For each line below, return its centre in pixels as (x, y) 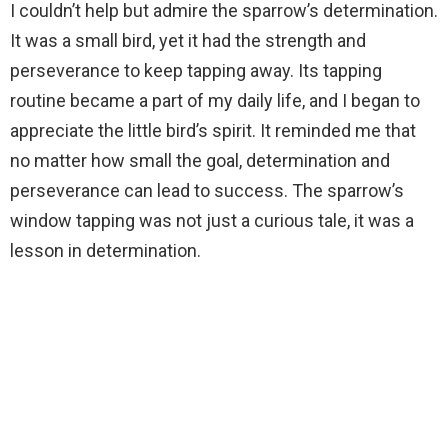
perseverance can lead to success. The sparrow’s (207, 190)
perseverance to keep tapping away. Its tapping (196, 70)
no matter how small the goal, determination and (200, 160)
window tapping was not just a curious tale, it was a (212, 220)
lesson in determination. (105, 250)
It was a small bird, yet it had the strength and (188, 40)
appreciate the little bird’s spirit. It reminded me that (213, 130)
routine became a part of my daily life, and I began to (215, 100)
